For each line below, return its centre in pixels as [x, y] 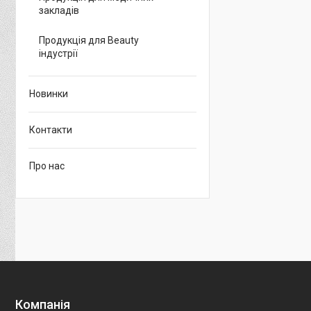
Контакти [51, 130]
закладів [59, 10]
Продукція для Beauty [89, 40]
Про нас [47, 166]
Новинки [49, 94]
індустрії [58, 53]
